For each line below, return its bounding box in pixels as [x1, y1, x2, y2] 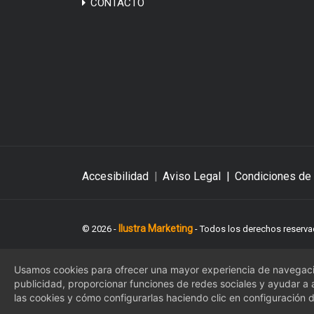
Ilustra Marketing [118, 222, 193, 234]
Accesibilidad [82, 169, 149, 183]
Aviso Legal [163, 169, 221, 183]
